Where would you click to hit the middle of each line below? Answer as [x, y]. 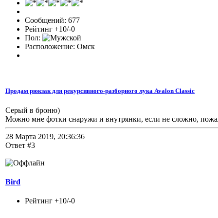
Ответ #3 [20, 145]
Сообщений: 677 [52, 20]
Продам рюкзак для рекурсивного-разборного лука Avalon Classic [100, 91]
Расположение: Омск [60, 47]
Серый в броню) [33, 110]
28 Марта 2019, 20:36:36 [45, 136]
